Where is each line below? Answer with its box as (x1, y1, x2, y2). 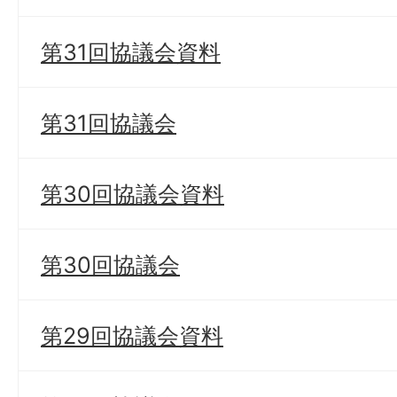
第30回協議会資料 (41, 180, 224, 207)
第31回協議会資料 (41, 38, 221, 66)
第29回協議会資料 (41, 322, 223, 349)
